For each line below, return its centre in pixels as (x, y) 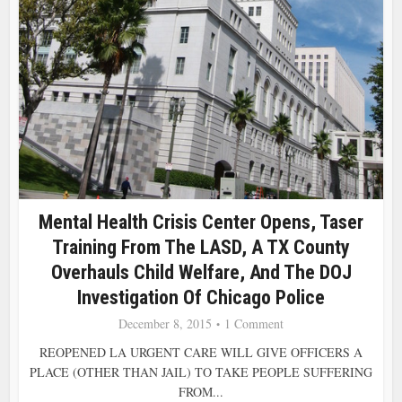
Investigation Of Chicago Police (201, 297)
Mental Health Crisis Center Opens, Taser (201, 222)
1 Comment (254, 323)
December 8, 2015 (165, 323)
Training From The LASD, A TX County (201, 247)
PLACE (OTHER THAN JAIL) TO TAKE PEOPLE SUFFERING (201, 371)
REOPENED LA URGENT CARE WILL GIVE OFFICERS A (201, 352)
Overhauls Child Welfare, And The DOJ (201, 272)
